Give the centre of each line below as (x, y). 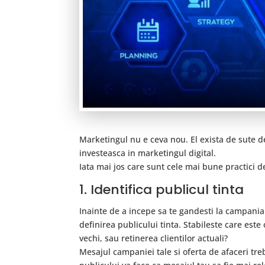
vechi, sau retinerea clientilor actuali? (154, 238)
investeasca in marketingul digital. (148, 153)
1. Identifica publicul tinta (162, 190)
